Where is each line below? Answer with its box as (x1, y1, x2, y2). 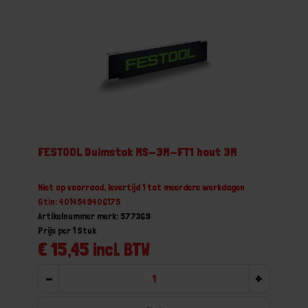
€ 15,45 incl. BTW (38, 239, 150, 260)
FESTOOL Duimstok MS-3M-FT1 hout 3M (38, 144, 237, 159)
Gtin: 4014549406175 (38, 196, 120, 207)
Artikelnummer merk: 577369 (38, 210, 151, 221)
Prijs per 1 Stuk (38, 225, 96, 236)
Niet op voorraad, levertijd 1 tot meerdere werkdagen (38, 181, 245, 192)
